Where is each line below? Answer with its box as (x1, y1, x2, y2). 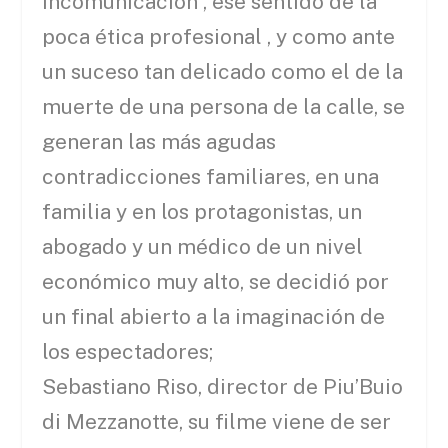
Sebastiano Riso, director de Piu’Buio (42, 374, 404, 400)
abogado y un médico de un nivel (42, 234, 364, 260)
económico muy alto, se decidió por (42, 269, 390, 295)
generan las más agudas (42, 129, 277, 155)
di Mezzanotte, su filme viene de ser (42, 409, 392, 435)
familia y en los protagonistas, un (42, 199, 363, 225)
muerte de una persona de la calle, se (42, 94, 406, 120)
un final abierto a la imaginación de (42, 304, 386, 330)
